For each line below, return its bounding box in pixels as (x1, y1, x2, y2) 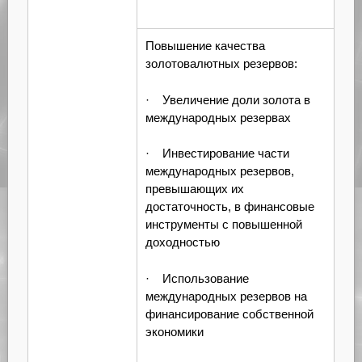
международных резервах (145, 110, 291, 124)
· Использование (145, 271, 249, 285)
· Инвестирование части (145, 146, 289, 161)
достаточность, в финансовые (145, 200, 314, 214)
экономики (145, 324, 204, 339)
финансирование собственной (145, 306, 314, 321)
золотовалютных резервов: (145, 57, 297, 71)
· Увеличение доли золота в (145, 92, 310, 107)
